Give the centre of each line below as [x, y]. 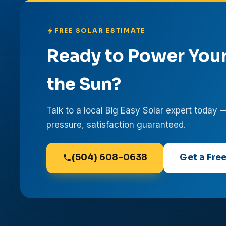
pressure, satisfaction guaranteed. [116, 125]
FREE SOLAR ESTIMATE [100, 31]
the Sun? [84, 84]
